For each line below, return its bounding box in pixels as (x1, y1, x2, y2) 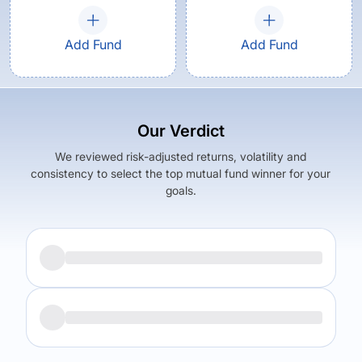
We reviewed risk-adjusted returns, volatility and (55, 149, 307, 163)
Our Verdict (137, 121, 225, 141)
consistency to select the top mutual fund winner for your (31, 166, 331, 180)
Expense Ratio (205, 297, 280, 310)
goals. (165, 183, 196, 197)
